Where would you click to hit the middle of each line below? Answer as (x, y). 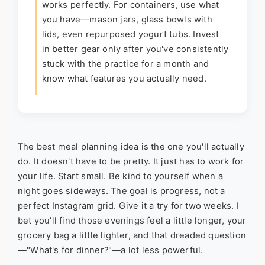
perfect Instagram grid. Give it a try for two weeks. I (128, 206)
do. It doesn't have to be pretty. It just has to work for (131, 161)
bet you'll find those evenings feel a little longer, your (132, 220)
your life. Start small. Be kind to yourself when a (121, 176)
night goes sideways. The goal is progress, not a (122, 191)
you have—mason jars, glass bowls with (127, 19)
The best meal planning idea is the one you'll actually (131, 146)
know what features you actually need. (124, 78)
